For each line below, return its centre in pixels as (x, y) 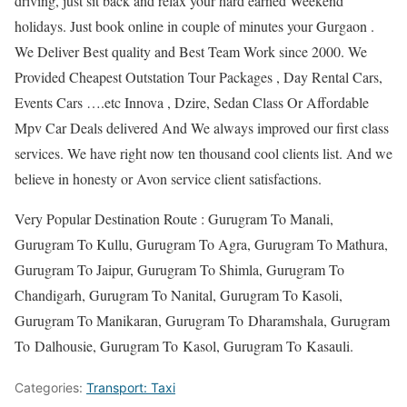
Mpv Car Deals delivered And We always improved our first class (202, 128)
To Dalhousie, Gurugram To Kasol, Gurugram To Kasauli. (184, 346)
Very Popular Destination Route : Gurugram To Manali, (174, 219)
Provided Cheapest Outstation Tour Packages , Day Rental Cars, (199, 77)
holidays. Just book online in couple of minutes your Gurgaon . (194, 26)
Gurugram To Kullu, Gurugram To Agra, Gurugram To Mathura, (201, 244)
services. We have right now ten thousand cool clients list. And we (203, 154)
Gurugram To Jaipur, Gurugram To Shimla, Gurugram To (179, 270)
